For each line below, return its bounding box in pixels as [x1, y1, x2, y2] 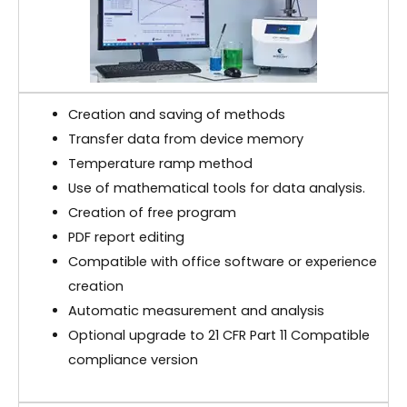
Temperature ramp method [67, 154, 253, 174]
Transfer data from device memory [67, 130, 303, 149]
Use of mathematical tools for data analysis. [67, 179, 365, 198]
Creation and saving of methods [67, 105, 285, 124]
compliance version [67, 351, 198, 370]
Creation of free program [67, 203, 236, 223]
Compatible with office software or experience [67, 253, 377, 272]
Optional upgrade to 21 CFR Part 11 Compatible [67, 326, 370, 345]
